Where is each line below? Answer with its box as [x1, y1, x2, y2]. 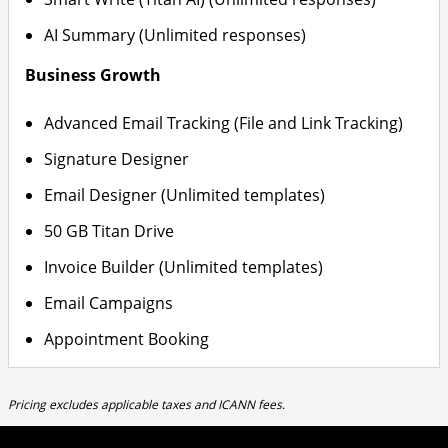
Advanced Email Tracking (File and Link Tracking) [44, 112, 404, 134]
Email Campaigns [44, 292, 174, 314]
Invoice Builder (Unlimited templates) [44, 256, 324, 278]
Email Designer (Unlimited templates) [44, 184, 326, 206]
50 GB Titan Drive [44, 220, 175, 242]
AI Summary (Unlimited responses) [44, 24, 307, 46]
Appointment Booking [44, 328, 210, 350]
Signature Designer [44, 148, 190, 170]
